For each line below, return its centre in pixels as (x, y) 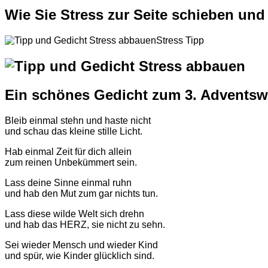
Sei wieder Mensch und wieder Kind (81, 245)
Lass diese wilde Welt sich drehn (74, 214)
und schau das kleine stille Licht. (74, 131)
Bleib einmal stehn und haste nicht (78, 120)
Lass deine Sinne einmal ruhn (68, 182)
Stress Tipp (180, 40)
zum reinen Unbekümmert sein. (71, 162)
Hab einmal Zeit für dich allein (68, 151)
